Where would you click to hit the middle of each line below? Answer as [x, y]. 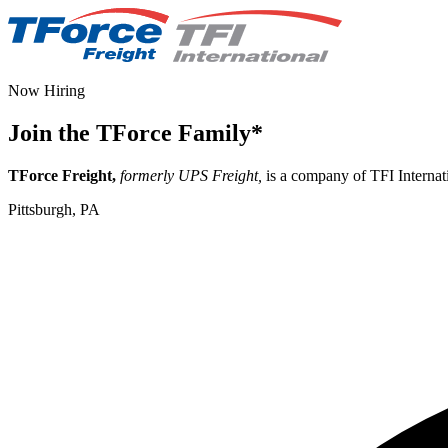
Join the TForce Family [129, 132]
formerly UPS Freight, [191, 175]
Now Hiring [46, 90]
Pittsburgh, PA [54, 209]
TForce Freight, [62, 175]
